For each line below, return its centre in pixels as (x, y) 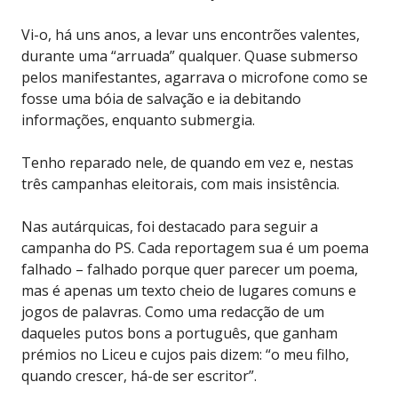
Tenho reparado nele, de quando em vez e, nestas (187, 162)
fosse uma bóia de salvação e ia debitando (161, 98)
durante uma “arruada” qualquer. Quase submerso (190, 56)
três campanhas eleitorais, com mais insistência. (180, 183)
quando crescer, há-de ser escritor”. (139, 375)
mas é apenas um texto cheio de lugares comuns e (189, 290)
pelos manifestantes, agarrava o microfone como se (195, 77)
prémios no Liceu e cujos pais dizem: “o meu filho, (185, 354)
